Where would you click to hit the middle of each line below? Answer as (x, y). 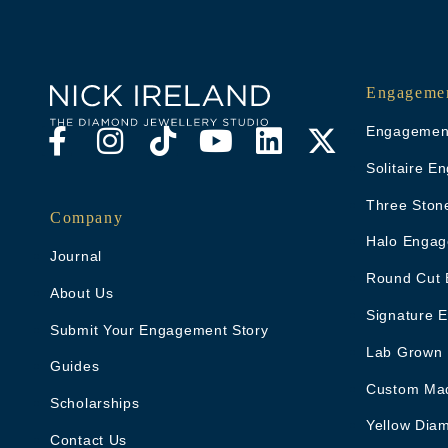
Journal (76, 255)
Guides (75, 366)
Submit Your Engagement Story (159, 329)
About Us (82, 292)
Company (87, 217)
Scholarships (95, 403)
